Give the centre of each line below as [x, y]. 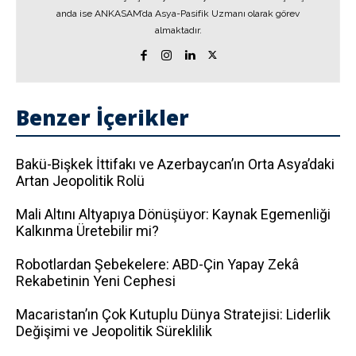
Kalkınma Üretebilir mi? [87, 231]
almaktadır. [178, 30]
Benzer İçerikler [103, 118]
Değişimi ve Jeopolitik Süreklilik [114, 331]
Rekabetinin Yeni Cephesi [96, 281]
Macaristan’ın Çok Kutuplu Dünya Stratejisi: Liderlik [173, 314]
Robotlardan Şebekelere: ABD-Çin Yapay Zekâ [157, 264]
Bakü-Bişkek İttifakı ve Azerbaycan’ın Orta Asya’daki [175, 164]
